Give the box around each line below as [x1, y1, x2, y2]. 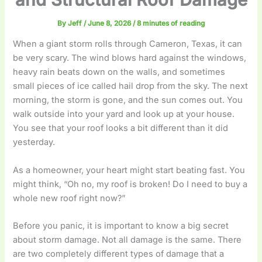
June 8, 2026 [88, 19, 133, 27]
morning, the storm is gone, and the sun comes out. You [13, 95, 243, 106]
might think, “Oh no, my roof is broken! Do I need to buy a [13, 178, 248, 189]
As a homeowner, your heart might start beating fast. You [13, 164, 246, 175]
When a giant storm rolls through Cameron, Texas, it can [13, 39, 243, 50]
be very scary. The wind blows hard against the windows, [13, 53, 247, 64]
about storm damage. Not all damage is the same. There [13, 235, 242, 246]
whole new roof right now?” [13, 192, 126, 204]
